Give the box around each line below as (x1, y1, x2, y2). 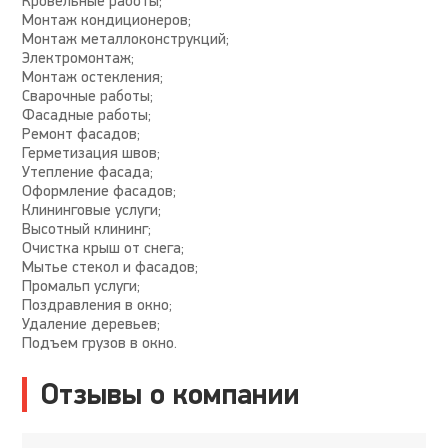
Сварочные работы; (22, 86, 154, 105)
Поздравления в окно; (22, 295, 173, 314)
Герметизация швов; (22, 143, 161, 162)
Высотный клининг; (22, 219, 152, 238)
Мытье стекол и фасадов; (22, 257, 199, 276)
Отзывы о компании (40, 376, 301, 414)
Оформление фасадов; (22, 181, 177, 200)
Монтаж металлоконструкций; (22, 29, 230, 48)
